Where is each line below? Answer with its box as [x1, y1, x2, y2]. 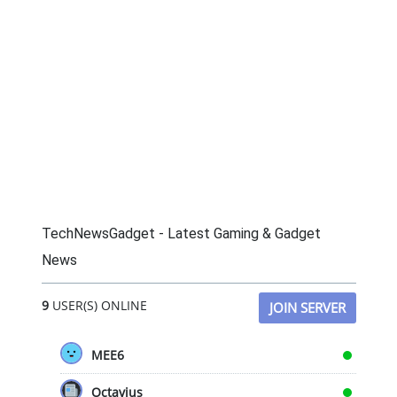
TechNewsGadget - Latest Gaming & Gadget [41, 225, 321, 242]
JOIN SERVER [269, 299, 346, 316]
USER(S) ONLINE [48, 297, 147, 314]
